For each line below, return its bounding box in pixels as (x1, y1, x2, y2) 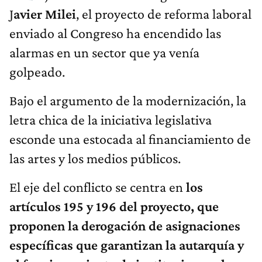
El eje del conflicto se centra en (9, 179, 186, 195)
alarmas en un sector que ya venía (9, 44, 199, 61)
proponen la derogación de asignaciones (9, 218, 240, 234)
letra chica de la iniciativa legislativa (9, 112, 212, 128)
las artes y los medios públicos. (9, 150, 181, 167)
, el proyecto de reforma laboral (76, 6, 251, 22)
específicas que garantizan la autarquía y (9, 237, 244, 253)
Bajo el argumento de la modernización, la (9, 92, 246, 109)
